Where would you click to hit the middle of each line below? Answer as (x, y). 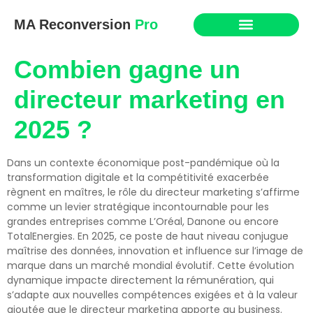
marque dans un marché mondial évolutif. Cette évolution (151, 265)
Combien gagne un (127, 70)
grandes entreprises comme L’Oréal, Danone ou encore (143, 221)
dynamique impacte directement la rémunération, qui (140, 280)
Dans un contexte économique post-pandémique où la (143, 163)
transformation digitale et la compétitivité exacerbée (138, 177)
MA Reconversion (72, 24)
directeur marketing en (150, 100)
